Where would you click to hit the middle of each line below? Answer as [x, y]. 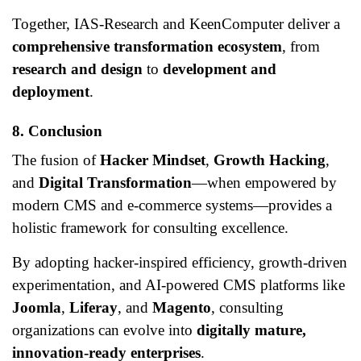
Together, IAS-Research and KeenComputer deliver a [176, 23]
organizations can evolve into [104, 330]
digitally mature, [251, 330]
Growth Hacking [270, 160]
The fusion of [56, 160]
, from [301, 46]
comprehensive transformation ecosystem [147, 46]
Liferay [93, 307]
